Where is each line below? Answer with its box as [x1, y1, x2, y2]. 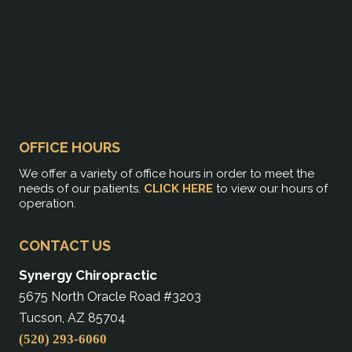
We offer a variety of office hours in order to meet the [19, 166, 314, 181]
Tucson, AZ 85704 [19, 310, 126, 325]
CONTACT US [19, 236, 111, 254]
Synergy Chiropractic [19, 266, 157, 283]
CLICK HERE [144, 181, 213, 196]
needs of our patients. [19, 181, 144, 196]
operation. [19, 196, 76, 211]
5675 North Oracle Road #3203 [19, 288, 201, 304]
